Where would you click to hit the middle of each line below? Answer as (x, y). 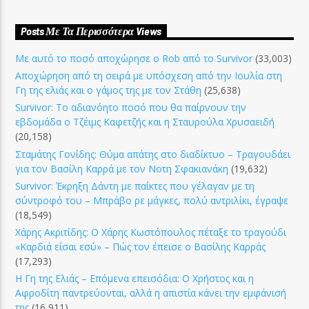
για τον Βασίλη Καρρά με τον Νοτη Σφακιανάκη (122, 168)
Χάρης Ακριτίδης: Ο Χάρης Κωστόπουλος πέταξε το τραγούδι (151, 232)
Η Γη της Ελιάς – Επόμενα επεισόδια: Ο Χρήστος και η (135, 279)
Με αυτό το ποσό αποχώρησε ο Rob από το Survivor (134, 58)
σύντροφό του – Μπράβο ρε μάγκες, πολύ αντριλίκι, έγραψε (152, 200)
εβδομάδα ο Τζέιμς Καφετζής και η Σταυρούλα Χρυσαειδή (145, 122)
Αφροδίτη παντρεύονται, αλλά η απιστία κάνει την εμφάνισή (151, 293)
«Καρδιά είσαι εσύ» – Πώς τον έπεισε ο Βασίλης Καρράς (141, 246)
